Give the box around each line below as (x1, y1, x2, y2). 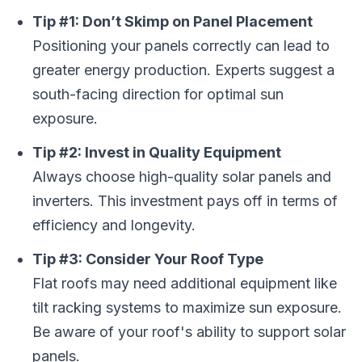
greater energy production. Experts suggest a (32, 61, 335, 78)
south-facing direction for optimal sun (32, 86, 284, 103)
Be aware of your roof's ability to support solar (32, 323, 346, 340)
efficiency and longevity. (32, 217, 196, 234)
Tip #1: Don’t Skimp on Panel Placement (32, 13, 313, 30)
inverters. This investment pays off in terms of (32, 192, 338, 209)
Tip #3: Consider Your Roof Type (32, 250, 263, 267)
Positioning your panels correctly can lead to (32, 37, 330, 54)
